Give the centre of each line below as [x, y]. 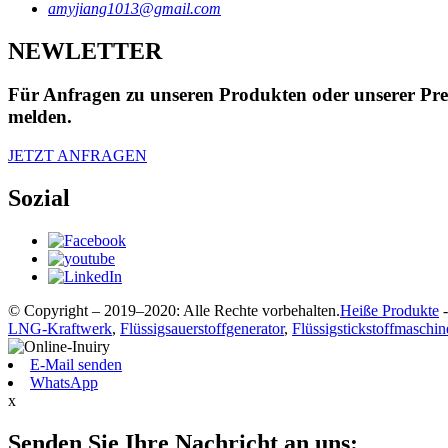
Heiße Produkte [389, 310]
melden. [40, 117]
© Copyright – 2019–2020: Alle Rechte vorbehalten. [174, 310]
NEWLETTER [85, 50]
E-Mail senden [76, 364]
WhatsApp [64, 382]
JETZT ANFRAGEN [77, 156]
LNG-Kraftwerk [60, 328]
